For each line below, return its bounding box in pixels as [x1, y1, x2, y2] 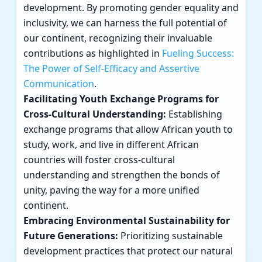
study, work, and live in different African [23, 138, 199, 151]
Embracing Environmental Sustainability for [23, 214, 230, 227]
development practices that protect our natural [23, 244, 233, 258]
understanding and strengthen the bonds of [23, 168, 220, 182]
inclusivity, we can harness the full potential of [23, 16, 227, 30]
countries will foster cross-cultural [23, 153, 175, 167]
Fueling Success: [162, 47, 234, 60]
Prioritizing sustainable [118, 229, 223, 243]
